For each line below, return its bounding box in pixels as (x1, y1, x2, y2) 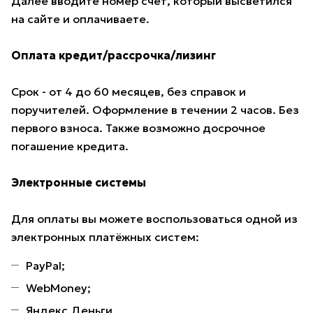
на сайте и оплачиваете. (11, 12, 150, 27)
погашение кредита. (11, 139, 129, 154)
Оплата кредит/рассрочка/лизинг (11, 48, 216, 63)
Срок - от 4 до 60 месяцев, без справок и (11, 85, 246, 99)
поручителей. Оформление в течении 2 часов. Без (11, 103, 299, 117)
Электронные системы (11, 175, 146, 190)
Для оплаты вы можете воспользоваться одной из (11, 212, 298, 226)
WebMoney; (26, 281, 91, 296)
